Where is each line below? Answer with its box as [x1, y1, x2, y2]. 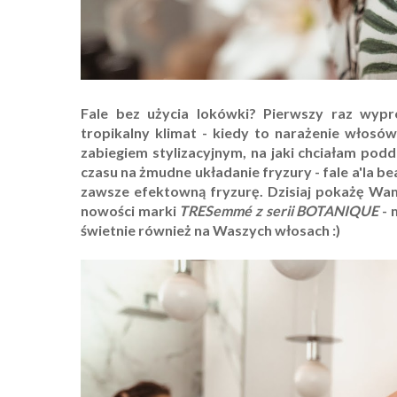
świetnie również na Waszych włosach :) [81, 221, 340, 238]
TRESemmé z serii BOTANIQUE [179, 201, 383, 219]
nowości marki [81, 201, 180, 219]
